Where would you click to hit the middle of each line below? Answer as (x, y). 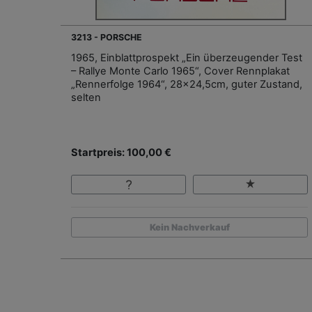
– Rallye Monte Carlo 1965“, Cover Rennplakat (180, 71)
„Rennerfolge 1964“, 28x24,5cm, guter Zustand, (187, 84)
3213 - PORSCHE (107, 37)
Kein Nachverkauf (189, 227)
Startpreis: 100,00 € (121, 152)
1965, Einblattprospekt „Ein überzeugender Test (187, 57)
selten (86, 97)
